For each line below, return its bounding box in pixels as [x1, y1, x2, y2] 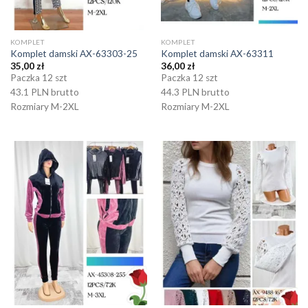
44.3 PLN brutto [160, 87, 230, 98]
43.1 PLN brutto [10, 87, 79, 98]
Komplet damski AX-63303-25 [10, 48, 137, 60]
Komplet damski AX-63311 [160, 48, 274, 60]
